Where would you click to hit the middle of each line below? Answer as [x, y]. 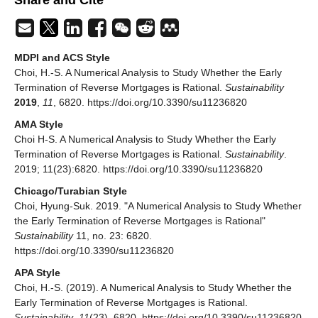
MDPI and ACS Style [62, 57]
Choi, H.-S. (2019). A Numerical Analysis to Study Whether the [153, 287]
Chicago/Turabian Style [71, 191]
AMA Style [39, 124]
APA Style [37, 272]
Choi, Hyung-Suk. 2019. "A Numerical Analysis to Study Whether [158, 205]
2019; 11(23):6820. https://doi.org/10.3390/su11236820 [138, 169]
